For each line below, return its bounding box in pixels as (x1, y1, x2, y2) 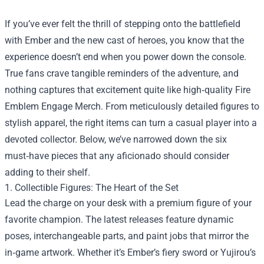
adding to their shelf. (5, 167, 90, 178)
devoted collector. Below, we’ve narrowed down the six (5, 134, 227, 145)
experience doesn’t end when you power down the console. (5, 51, 246, 62)
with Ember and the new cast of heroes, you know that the (5, 35, 244, 46)
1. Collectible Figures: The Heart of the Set (5, 182, 179, 193)
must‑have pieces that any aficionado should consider (5, 150, 229, 161)
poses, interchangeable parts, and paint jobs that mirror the (5, 230, 249, 242)
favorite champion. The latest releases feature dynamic (5, 214, 233, 225)
